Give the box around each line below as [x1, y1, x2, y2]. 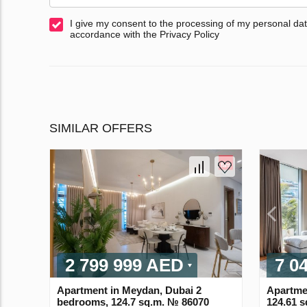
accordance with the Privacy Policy [70, 29, 219, 40]
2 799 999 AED [65, 254, 184, 275]
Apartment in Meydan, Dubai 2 [57, 284, 201, 296]
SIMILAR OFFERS [49, 121, 152, 136]
